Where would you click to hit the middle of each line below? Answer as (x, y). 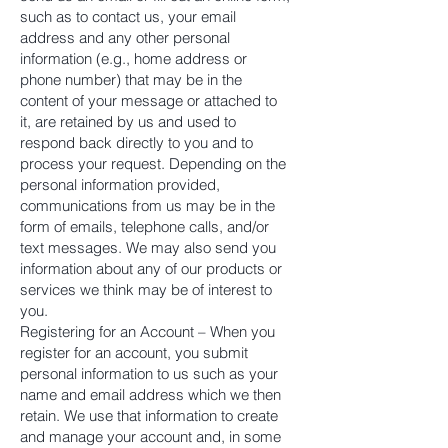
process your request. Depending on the (153, 163)
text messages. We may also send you (148, 247)
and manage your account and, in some (150, 436)
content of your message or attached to (148, 100)
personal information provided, (120, 184)
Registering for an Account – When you (147, 331)
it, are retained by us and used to (128, 121)
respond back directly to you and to (136, 142)
